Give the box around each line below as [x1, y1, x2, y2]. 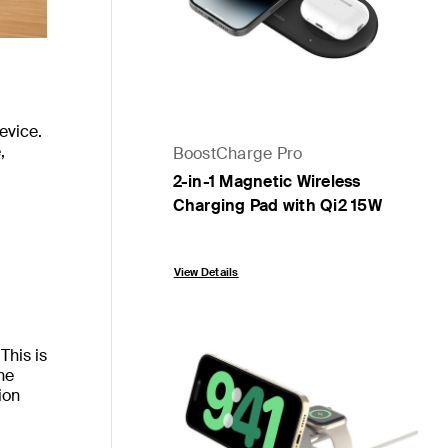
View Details [173, 264, 239, 279]
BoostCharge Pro [172, 142, 303, 164]
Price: [171, 229, 217, 254]
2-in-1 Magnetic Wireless [172, 170, 361, 192]
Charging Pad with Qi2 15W [172, 194, 382, 216]
